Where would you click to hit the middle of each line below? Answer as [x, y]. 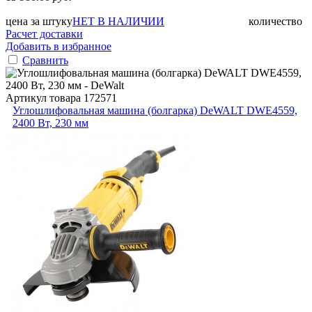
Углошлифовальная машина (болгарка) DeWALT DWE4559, [155, 110]
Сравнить [45, 60]
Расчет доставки [44, 33]
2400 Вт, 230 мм [50, 123]
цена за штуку [39, 21]
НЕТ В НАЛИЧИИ [118, 21]
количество [275, 21]
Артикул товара [45, 97]
